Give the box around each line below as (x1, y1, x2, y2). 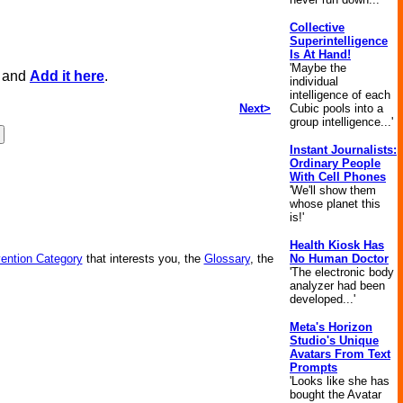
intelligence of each (290, 88, 390, 102)
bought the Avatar (290, 388, 381, 401)
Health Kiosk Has (290, 238, 384, 252)
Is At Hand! (290, 48, 351, 61)
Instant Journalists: (290, 143, 397, 157)
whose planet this (290, 197, 381, 210)
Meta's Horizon (290, 320, 372, 334)
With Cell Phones (290, 170, 386, 184)
